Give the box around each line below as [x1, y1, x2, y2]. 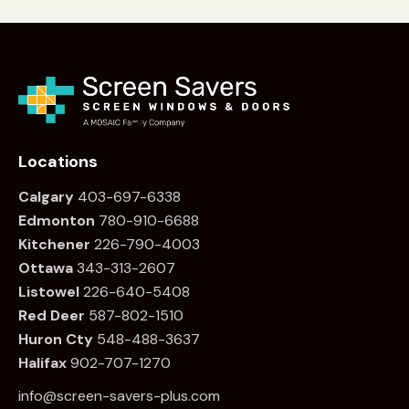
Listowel [18, 281, 79, 301]
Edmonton [18, 210, 95, 230]
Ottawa [18, 257, 73, 278]
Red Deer [18, 305, 85, 325]
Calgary [18, 186, 74, 206]
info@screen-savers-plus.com [18, 385, 220, 405]
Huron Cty [18, 329, 93, 349]
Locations [18, 151, 98, 173]
